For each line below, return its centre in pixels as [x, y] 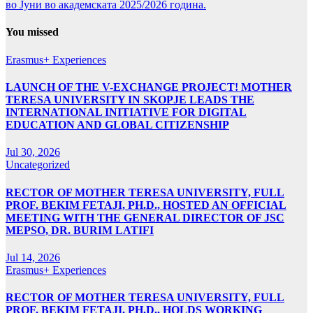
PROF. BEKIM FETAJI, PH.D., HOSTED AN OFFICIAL [146, 205]
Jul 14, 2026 [33, 257]
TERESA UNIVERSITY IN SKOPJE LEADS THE [130, 100]
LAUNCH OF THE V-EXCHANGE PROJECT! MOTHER [149, 87]
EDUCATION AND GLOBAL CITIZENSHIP [117, 125]
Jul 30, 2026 [33, 152]
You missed [32, 32]
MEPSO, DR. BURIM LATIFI [80, 230]
